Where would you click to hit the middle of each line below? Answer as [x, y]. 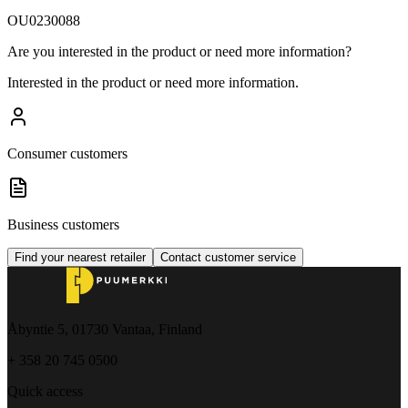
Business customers [63, 224]
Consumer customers [67, 153]
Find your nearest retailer [80, 257]
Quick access [45, 391]
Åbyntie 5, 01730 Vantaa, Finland [105, 329]
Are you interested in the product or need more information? [179, 51]
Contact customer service [228, 257]
